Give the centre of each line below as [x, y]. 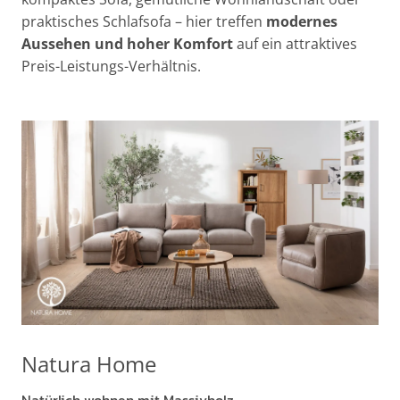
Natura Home [89, 363]
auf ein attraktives [295, 43]
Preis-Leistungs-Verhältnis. [111, 66]
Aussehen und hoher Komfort [127, 43]
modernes [302, 21]
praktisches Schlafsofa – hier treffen [144, 21]
